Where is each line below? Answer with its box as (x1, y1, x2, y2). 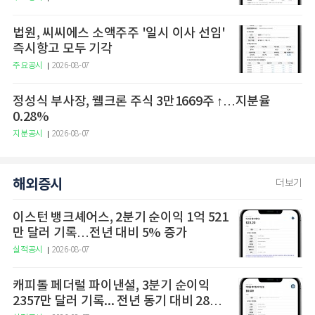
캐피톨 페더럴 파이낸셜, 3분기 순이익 (13, 278, 210, 293)
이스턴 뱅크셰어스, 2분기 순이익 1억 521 (13, 210, 229, 225)
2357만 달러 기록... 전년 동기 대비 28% (13, 294, 222, 309)
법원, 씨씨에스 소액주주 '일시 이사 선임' (13, 26, 226, 41)
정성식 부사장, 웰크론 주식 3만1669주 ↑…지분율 (13, 94, 217, 109)
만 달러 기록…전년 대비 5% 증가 (13, 226, 188, 240)
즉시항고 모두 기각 (13, 41, 112, 56)
